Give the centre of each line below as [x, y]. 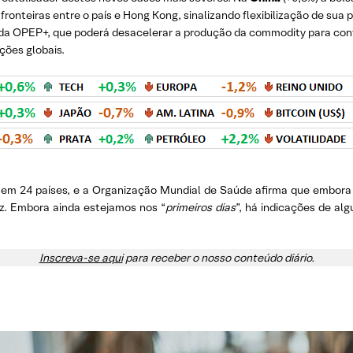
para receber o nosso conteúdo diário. [218, 258]
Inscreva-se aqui [81, 258]
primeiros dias [200, 207]
